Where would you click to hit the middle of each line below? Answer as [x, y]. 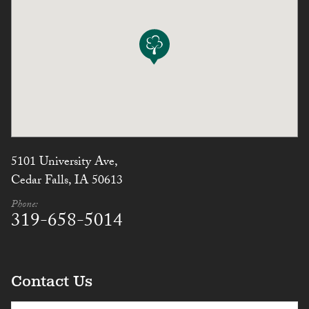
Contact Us [52, 281]
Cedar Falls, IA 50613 [67, 181]
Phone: [24, 205]
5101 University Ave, [64, 163]
